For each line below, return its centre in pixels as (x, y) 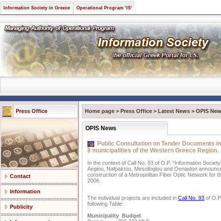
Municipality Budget (114, 216)
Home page (100, 111)
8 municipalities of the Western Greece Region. (153, 150)
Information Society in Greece (37, 8)
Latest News (174, 111)
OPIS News (101, 128)
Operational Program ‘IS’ (104, 8)
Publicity (21, 207)
